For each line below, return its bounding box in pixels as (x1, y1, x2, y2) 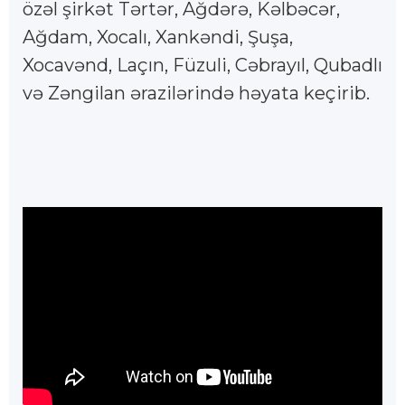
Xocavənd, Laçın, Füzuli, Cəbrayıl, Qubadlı (23, 54, 382, 77)
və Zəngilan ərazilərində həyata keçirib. (23, 82, 370, 105)
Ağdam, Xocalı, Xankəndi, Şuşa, (23, 26, 293, 49)
